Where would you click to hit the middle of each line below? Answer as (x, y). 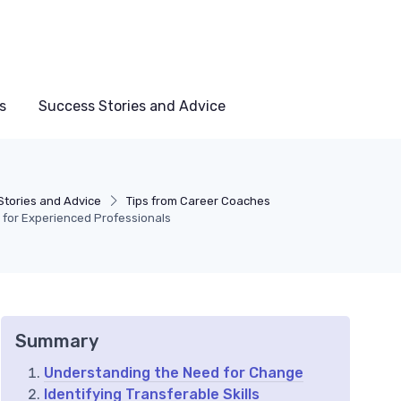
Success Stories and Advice (132, 106)
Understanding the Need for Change (174, 372)
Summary (57, 341)
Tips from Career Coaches (198, 200)
